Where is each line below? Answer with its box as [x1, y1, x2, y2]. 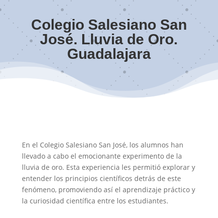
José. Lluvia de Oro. [40, 31, 178, 48]
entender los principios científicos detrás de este [21, 174, 181, 183]
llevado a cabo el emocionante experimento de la [21, 151, 182, 161]
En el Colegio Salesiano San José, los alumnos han [21, 140, 183, 150]
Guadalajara [67, 46, 151, 62]
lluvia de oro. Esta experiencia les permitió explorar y [21, 163, 195, 172]
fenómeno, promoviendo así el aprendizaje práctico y [21, 185, 195, 195]
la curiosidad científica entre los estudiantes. [21, 196, 168, 206]
